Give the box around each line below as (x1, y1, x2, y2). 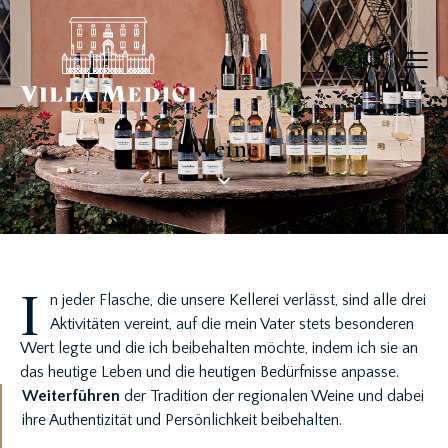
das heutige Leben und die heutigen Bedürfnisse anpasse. (20, 363, 399, 382)
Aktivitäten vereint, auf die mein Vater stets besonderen (50, 315, 414, 334)
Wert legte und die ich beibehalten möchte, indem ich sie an (20, 339, 418, 358)
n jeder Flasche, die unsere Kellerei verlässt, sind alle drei (50, 291, 426, 310)
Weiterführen (22, 387, 120, 406)
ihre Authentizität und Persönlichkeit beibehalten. (22, 411, 342, 430)
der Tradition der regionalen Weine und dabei (120, 387, 424, 406)
